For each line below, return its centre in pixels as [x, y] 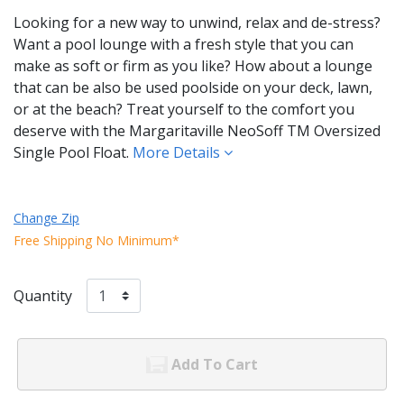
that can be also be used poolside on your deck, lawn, [193, 87]
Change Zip [46, 217]
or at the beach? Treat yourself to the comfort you [184, 109]
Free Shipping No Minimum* [96, 240]
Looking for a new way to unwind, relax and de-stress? [197, 22]
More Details [178, 152]
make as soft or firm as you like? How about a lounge [193, 65]
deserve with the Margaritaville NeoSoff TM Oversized [197, 130]
